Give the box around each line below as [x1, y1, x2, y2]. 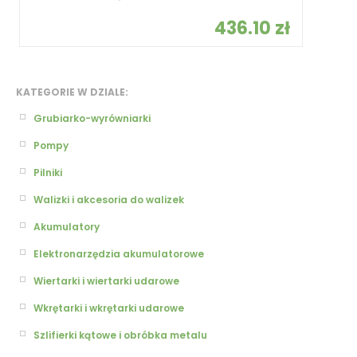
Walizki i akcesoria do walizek [33, 192, 184, 206]
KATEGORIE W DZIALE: [16, 84, 128, 99]
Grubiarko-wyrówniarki [33, 111, 151, 125]
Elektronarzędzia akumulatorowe [33, 246, 204, 261]
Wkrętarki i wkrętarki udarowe [33, 300, 184, 315]
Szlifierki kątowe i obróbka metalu [33, 328, 207, 342]
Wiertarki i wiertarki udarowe [33, 273, 179, 288]
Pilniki [33, 165, 62, 179]
